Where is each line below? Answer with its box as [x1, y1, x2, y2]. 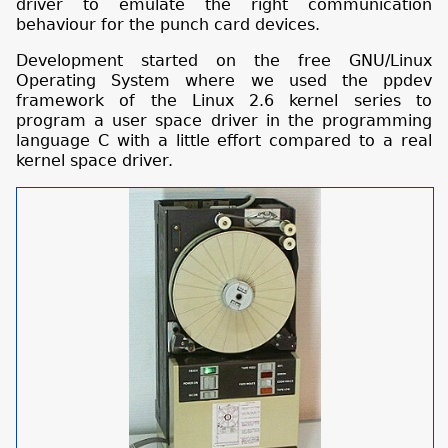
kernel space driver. [16, 151, 173, 171]
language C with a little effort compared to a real [16, 131, 432, 151]
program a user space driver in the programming [16, 111, 432, 131]
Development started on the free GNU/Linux [16, 51, 432, 71]
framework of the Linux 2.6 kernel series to [16, 91, 432, 111]
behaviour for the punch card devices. [16, 15, 320, 35]
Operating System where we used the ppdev [16, 71, 432, 91]
